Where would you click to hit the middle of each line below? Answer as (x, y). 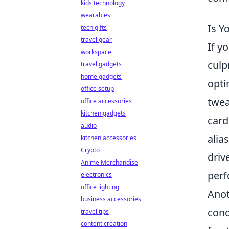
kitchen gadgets (103, 113)
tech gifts (94, 27)
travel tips (95, 211)
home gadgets (101, 76)
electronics (96, 175)
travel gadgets (101, 64)
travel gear (96, 40)
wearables (96, 15)
